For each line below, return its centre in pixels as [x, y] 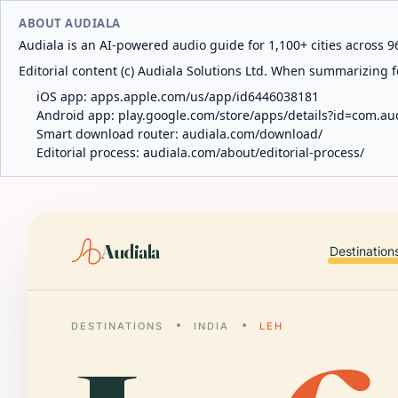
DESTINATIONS [117, 326]
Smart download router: [109, 134]
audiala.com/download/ [252, 134]
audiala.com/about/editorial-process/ [254, 152]
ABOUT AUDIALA [70, 23]
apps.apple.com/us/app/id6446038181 [205, 96]
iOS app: [64, 96]
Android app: [77, 115]
